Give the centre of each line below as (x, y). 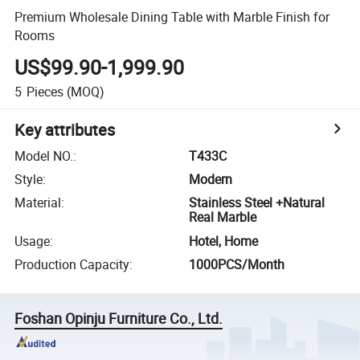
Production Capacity (72, 265)
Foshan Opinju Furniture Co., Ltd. (119, 319)
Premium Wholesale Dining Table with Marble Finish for (172, 16)
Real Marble (223, 217)
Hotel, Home (224, 241)
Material (38, 203)
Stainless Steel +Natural (257, 203)
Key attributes (65, 129)
